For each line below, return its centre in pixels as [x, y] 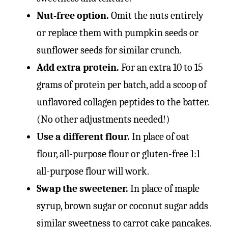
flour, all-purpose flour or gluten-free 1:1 [118, 154]
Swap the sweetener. [82, 188]
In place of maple [164, 188]
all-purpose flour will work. [93, 171]
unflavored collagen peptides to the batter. [123, 102]
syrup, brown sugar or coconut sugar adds [122, 206]
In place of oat [160, 136]
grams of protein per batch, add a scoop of [122, 84]
